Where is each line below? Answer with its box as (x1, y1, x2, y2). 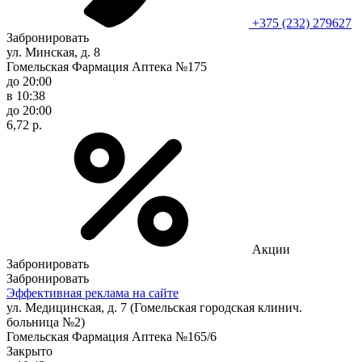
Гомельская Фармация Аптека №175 (6, 59, 207, 74)
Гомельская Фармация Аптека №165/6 (6, 329, 217, 343)
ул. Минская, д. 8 (6, 44, 100, 59)
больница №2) (6, 314, 85, 329)
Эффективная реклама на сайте (6, 285, 179, 300)
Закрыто (6, 343, 53, 358)
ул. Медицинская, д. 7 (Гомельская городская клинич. (6, 300, 302, 314)
